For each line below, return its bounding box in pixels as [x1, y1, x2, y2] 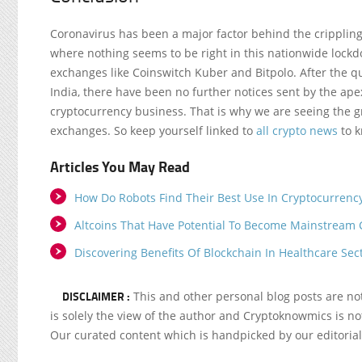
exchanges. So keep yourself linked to [50, 123, 256, 138]
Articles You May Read [50, 156, 190, 177]
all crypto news [256, 123, 338, 138]
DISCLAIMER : [62, 288, 130, 305]
